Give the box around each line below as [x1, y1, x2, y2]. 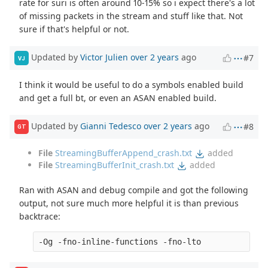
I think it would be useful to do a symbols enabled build [19, 79, 244, 91]
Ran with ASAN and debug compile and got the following [19, 184, 249, 196]
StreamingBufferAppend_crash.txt [55, 147, 192, 159]
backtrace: [19, 211, 61, 223]
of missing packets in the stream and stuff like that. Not [19, 10, 243, 22]
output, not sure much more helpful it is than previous [19, 197, 239, 209]
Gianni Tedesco [80, 120, 141, 132]
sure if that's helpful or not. [19, 23, 130, 35]
